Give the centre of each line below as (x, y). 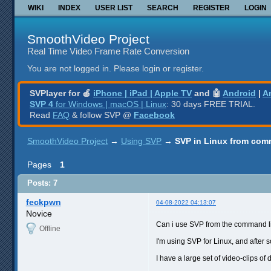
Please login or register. (159, 69)
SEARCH (163, 8)
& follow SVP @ (102, 115)
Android (239, 93)
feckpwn (43, 202)
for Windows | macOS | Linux (110, 104)
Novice (39, 213)
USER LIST (114, 8)
